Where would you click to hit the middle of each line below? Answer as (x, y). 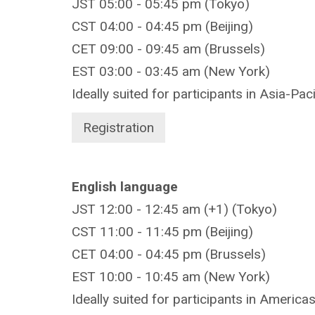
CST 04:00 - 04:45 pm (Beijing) (162, 26)
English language (125, 186)
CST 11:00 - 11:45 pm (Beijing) (162, 231)
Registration (118, 127)
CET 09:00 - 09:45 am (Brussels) (168, 49)
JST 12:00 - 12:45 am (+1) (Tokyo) (174, 209)
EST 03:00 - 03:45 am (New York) (171, 71)
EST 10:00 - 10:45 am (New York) (171, 276)
